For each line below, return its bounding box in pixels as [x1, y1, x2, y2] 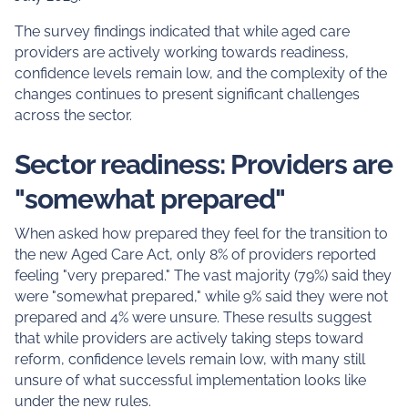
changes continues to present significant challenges [14, 85, 360, 103]
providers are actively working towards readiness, [14, 43, 349, 61]
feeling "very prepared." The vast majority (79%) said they [14, 267, 392, 285]
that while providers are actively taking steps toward [14, 330, 363, 348]
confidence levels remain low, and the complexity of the [14, 64, 387, 82]
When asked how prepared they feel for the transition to [14, 225, 388, 243]
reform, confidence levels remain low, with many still [14, 351, 365, 369]
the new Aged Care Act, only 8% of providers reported [14, 246, 376, 264]
